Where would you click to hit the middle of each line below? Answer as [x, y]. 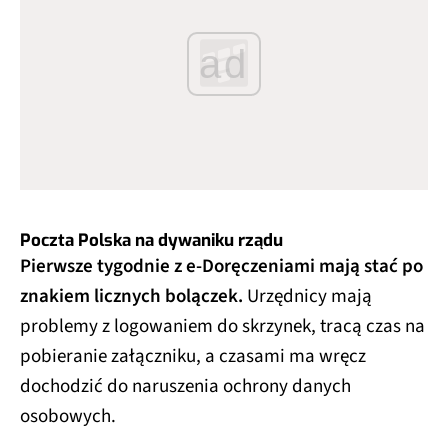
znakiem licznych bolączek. [133, 297]
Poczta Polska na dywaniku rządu [151, 241]
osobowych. [68, 417]
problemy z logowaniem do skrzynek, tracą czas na [222, 327]
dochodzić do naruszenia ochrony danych [185, 387]
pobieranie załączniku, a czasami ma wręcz [193, 357]
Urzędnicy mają [309, 297]
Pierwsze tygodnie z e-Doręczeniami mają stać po [221, 267]
